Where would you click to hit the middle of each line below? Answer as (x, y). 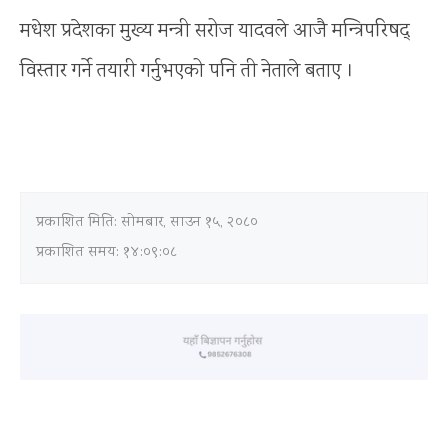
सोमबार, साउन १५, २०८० (189, 222)
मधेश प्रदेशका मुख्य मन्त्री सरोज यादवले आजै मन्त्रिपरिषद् (215, 31)
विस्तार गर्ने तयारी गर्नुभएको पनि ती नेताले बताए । (187, 71)
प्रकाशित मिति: (78, 222)
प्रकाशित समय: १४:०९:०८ (106, 252)
